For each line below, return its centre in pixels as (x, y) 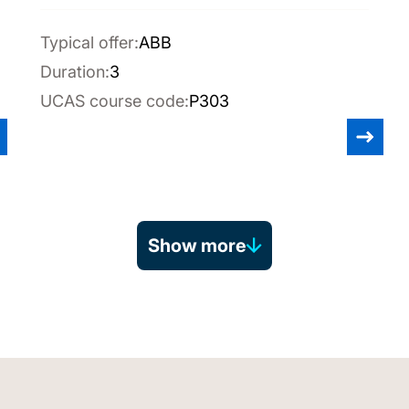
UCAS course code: (115, 101)
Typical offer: (89, 42)
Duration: (75, 72)
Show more (197, 246)
